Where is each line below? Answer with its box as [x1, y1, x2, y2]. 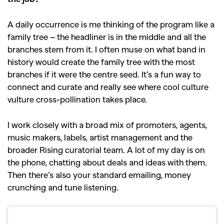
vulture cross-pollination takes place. [7, 94, 149, 104]
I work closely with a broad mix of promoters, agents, [7, 119, 207, 130]
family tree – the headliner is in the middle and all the [7, 31, 206, 42]
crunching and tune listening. [7, 182, 120, 192]
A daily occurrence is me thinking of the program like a [7, 19, 214, 29]
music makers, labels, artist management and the [7, 132, 192, 142]
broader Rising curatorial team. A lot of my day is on [7, 144, 205, 155]
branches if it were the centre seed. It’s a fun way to [7, 69, 201, 79]
